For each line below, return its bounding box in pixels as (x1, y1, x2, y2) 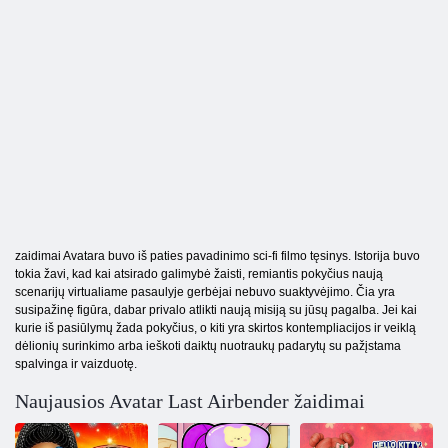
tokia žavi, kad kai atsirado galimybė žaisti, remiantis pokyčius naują (15, 266, 383, 281)
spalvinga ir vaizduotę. (15, 356, 137, 371)
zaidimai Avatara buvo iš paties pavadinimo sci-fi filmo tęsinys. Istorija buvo (15, 248, 420, 263)
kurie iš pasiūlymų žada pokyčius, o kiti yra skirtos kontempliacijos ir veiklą (15, 320, 416, 335)
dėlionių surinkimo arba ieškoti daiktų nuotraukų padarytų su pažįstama (15, 338, 401, 353)
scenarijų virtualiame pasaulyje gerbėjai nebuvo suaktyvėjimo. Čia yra (15, 284, 395, 299)
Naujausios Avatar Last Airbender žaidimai (15, 389, 365, 412)
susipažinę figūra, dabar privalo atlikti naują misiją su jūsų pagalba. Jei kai (15, 302, 417, 317)
